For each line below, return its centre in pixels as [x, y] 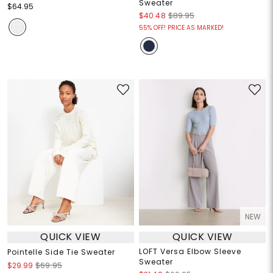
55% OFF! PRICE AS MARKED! [181, 27]
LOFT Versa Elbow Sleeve [190, 251]
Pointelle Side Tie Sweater [61, 252]
